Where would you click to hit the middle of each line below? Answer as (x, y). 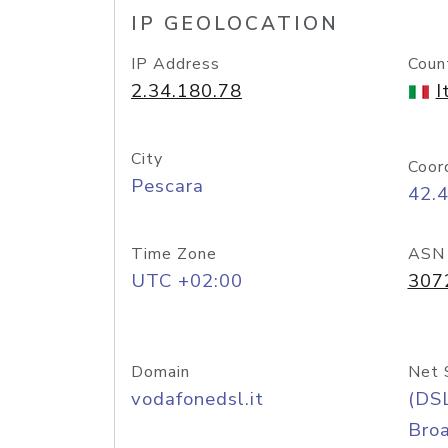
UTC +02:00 (187, 281)
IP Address (175, 64)
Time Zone (174, 254)
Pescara (167, 186)
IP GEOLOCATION (235, 24)
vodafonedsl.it (197, 399)
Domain (160, 372)
